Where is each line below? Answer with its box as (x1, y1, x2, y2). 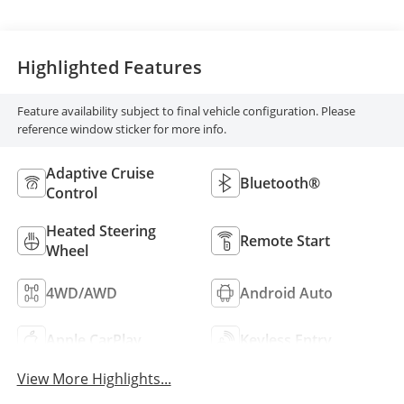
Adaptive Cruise (45, 163, 154, 184)
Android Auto (240, 283, 333, 304)
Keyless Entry (240, 330, 332, 351)
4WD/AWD (45, 283, 117, 304)
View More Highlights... (16, 368, 171, 389)
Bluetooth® (240, 173, 320, 194)
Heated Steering (45, 221, 156, 242)
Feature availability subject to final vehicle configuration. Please (16, 103, 355, 120)
